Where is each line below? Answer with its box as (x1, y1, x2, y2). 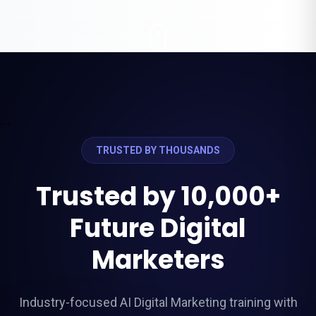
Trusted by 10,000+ (35, 178, 281, 214)
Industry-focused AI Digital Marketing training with (18, 295, 298, 310)
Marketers (91, 242, 225, 278)
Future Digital (70, 210, 246, 246)
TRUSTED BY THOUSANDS (96, 145, 220, 156)
